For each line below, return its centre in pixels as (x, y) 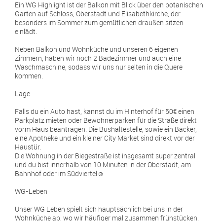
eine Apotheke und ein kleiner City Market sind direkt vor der (105, 138)
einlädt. (26, 31)
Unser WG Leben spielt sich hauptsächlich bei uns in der (99, 209)
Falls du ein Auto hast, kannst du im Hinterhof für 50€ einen (105, 111)
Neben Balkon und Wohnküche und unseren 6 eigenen (96, 49)
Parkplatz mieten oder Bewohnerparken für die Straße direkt (106, 120)
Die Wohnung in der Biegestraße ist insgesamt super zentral (105, 156)
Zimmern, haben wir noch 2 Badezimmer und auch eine (98, 58)
